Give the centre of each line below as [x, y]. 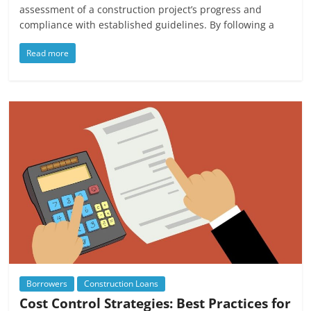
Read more [48, 53]
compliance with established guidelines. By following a [147, 24]
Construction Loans [121, 283]
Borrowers [47, 283]
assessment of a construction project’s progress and [141, 9]
